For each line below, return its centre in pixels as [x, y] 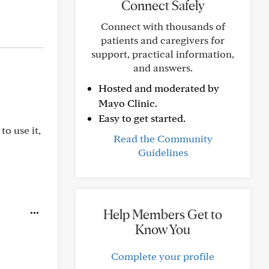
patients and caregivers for [163, 40]
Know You [163, 229]
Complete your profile [163, 256]
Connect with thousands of [163, 26]
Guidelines [163, 152]
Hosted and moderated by [159, 88]
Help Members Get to [163, 214]
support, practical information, [163, 54]
